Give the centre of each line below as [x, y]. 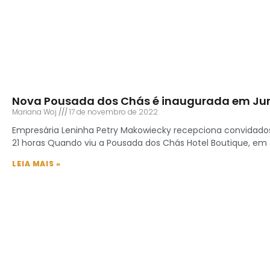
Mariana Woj [35, 112]
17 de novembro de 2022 [113, 112]
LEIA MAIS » [36, 164]
